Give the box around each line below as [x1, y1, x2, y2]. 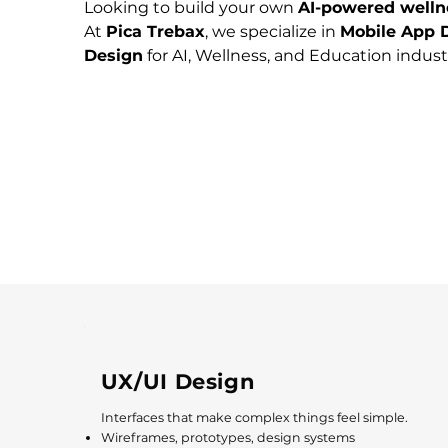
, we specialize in [205, 22, 340, 42]
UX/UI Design [100, 369, 256, 395]
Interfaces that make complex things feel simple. [100, 409, 408, 425]
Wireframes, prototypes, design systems [100, 429, 355, 445]
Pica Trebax [106, 22, 205, 42]
